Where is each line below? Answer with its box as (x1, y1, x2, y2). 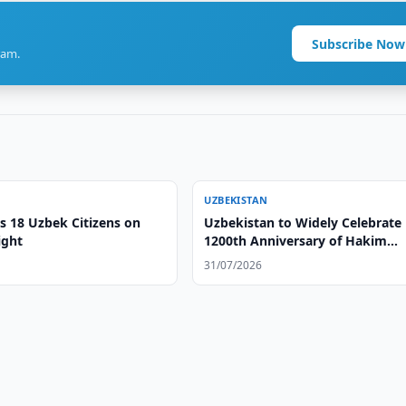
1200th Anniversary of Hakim (204, 232, 388, 249)
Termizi (204, 250, 250, 267)
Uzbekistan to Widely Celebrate (204, 214, 402, 231)
